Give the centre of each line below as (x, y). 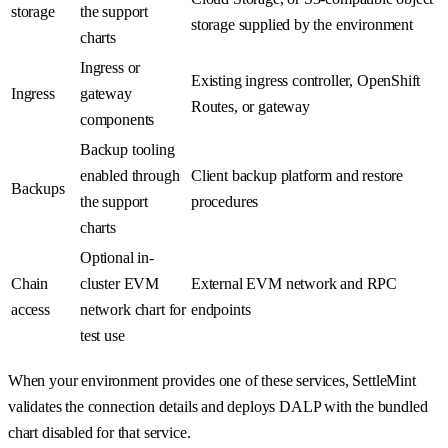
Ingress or (110, 68)
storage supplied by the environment (302, 25)
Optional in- (117, 258)
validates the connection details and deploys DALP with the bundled (218, 407)
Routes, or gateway (250, 107)
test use (102, 336)
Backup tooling (127, 150)
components (117, 120)
